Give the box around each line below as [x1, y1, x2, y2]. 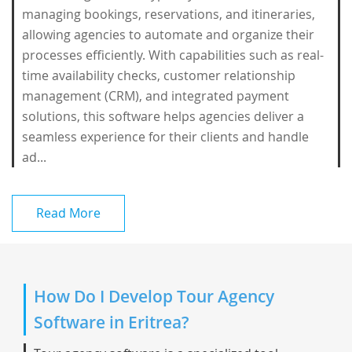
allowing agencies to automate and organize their [22, 26, 314, 43]
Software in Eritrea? [34, 311, 189, 333]
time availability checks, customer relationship [22, 67, 295, 84]
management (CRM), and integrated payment [22, 87, 289, 104]
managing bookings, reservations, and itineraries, [22, 5, 315, 23]
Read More [36, 204, 101, 222]
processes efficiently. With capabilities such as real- [22, 46, 324, 64]
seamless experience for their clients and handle [22, 128, 309, 145]
